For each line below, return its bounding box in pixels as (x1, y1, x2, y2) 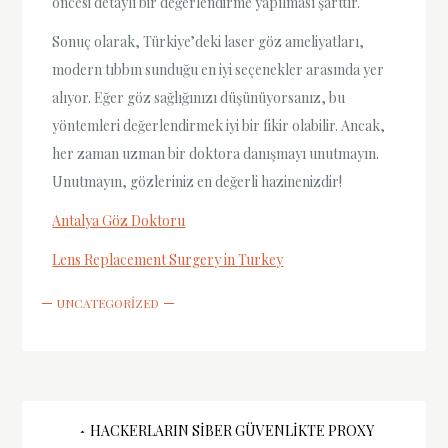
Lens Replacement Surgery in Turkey (52, 250, 284, 270)
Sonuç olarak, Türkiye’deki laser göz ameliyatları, (52, 31, 365, 51)
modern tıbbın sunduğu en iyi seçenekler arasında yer (52, 59, 385, 79)
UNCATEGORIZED (57, 294, 160, 311)
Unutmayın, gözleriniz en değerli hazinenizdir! (52, 171, 343, 191)
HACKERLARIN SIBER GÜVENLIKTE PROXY (89, 420, 374, 440)
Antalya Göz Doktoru (52, 211, 186, 231)
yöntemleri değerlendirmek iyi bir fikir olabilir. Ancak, (52, 115, 386, 135)
